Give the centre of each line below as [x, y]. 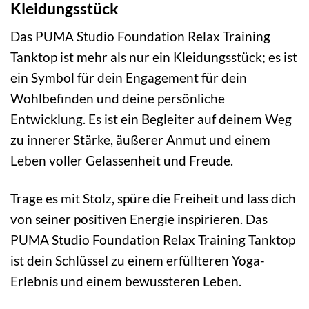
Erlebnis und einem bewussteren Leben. [126, 281]
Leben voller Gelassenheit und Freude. [122, 161]
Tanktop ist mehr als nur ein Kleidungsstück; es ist [154, 57]
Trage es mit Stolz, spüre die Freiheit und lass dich [153, 199]
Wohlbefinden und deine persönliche [118, 99]
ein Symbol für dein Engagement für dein [129, 78]
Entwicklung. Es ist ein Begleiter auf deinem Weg [151, 119]
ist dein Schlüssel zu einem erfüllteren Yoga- [138, 261]
